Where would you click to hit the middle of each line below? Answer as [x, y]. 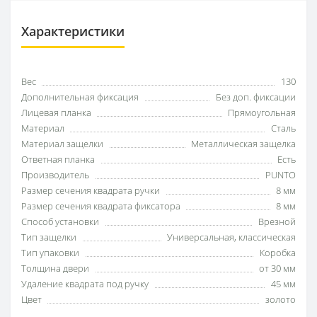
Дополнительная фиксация [80, 97]
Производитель [55, 174]
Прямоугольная [262, 112]
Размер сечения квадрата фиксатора [101, 206]
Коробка [278, 252]
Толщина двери [55, 268]
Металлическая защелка [243, 143]
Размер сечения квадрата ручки [91, 190]
